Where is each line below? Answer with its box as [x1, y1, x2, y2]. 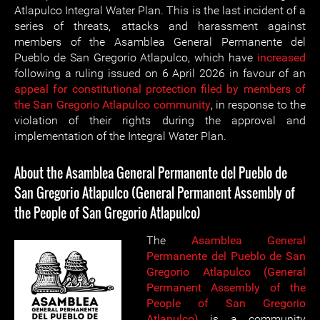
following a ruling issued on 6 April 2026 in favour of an [14, 66, 306, 80]
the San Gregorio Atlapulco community [14, 98, 211, 111]
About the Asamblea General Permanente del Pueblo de [14, 164, 287, 182]
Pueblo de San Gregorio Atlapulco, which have [14, 51, 257, 64]
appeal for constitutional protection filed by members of [14, 82, 306, 96]
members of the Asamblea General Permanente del [14, 35, 306, 49]
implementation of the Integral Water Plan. [14, 129, 226, 143]
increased [257, 51, 306, 64]
